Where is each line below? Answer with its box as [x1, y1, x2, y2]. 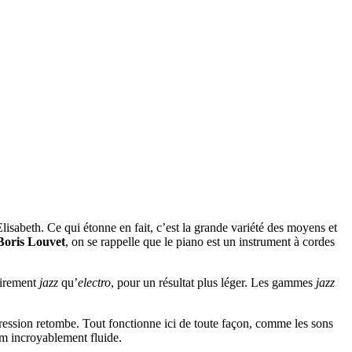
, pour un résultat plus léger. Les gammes [111, 276, 316, 290]
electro [78, 276, 111, 290]
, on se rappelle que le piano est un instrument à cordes [65, 235, 335, 249]
